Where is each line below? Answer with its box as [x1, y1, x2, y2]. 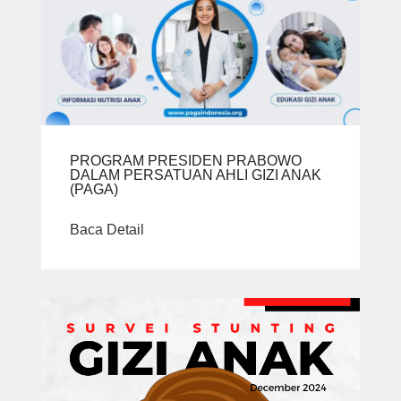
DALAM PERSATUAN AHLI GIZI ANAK [70, 167, 321, 183]
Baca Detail [70, 222, 144, 238]
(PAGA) [70, 182, 118, 198]
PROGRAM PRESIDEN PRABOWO [70, 153, 302, 169]
